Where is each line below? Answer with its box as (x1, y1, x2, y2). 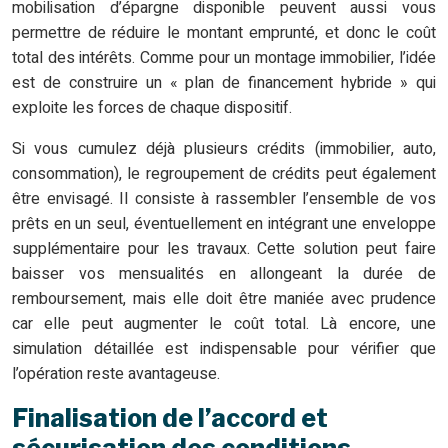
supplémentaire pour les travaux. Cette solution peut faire (12, 237, 436, 262)
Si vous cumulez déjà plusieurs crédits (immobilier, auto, (12, 137, 436, 162)
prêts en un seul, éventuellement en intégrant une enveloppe (12, 212, 436, 237)
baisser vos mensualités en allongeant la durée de (12, 262, 436, 287)
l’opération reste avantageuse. (12, 362, 220, 387)
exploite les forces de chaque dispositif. (12, 96, 292, 121)
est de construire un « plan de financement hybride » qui (12, 71, 436, 96)
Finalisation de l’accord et (12, 403, 328, 434)
